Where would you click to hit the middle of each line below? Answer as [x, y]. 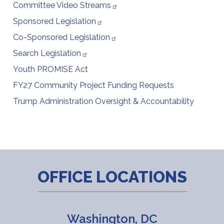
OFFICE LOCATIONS [112, 177]
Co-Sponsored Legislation [62, 37]
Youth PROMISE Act [51, 69]
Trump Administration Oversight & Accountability [104, 101]
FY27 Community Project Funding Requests [94, 85]
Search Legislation [47, 53]
